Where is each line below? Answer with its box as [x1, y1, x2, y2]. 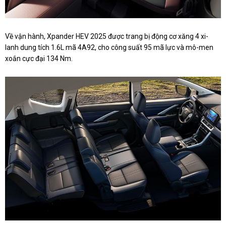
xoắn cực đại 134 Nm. [5, 54, 73, 63]
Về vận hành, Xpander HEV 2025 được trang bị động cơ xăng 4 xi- [5, 32, 208, 40]
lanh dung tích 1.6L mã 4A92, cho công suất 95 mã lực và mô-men [5, 43, 213, 51]
